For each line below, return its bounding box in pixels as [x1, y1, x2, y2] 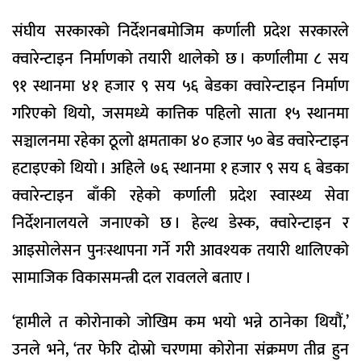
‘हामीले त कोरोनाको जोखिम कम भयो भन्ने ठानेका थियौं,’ [12, 308, 349, 336]
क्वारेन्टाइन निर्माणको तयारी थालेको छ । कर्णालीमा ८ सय [12, 44, 349, 73]
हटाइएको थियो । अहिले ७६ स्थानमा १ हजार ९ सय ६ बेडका [12, 154, 349, 182]
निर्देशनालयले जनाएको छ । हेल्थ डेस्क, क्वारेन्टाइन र [12, 209, 349, 237]
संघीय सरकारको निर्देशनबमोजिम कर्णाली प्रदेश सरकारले [12, 17, 349, 45]
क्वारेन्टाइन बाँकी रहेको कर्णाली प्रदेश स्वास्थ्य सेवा [12, 181, 349, 210]
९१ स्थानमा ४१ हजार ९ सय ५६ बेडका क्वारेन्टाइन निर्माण [12, 72, 349, 100]
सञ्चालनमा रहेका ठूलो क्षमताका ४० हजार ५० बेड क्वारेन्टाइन [12, 127, 349, 155]
